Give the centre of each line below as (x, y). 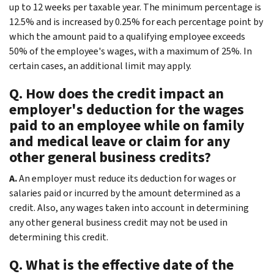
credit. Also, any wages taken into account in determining (129, 207)
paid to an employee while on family (127, 125)
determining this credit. (59, 237)
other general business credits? (110, 157)
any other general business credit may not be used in (118, 222)
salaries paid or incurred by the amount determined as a (125, 193)
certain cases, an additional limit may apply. (100, 65)
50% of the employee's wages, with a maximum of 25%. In (131, 51)
